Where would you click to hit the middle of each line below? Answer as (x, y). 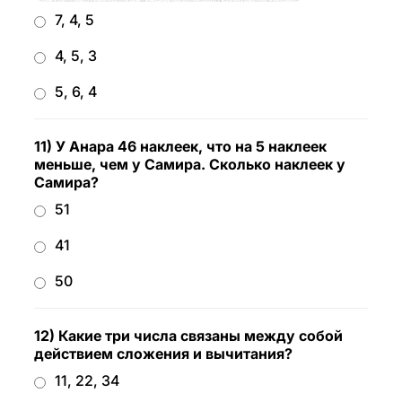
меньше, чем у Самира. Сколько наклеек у (190, 164)
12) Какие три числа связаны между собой (188, 336)
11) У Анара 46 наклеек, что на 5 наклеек (180, 146)
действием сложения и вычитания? (163, 354)
